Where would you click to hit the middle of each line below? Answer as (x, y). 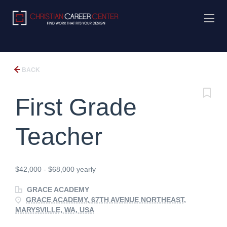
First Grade (76, 107)
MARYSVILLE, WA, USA (55, 210)
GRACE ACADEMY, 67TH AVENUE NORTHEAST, (106, 200)
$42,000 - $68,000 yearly (55, 169)
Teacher (59, 137)
